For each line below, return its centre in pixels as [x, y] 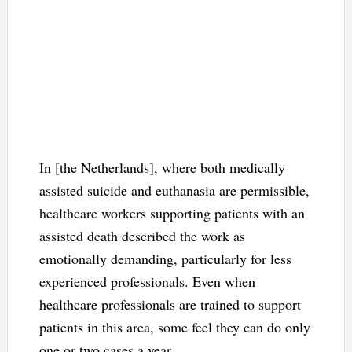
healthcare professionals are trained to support [170, 304]
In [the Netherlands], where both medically [162, 167]
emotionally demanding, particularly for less [165, 258]
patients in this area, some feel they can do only [174, 326]
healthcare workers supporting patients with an [172, 213]
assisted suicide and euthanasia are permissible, [174, 190]
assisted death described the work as [142, 235]
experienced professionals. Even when [147, 281]
